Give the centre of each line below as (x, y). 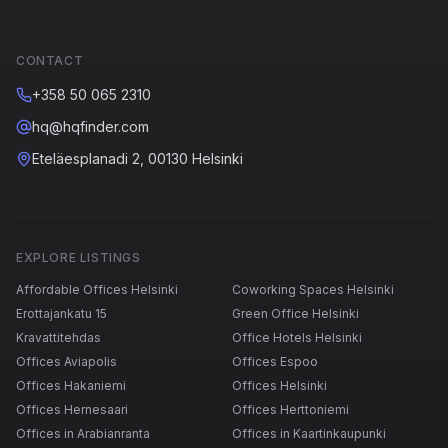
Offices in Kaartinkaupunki (309, 434)
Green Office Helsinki (295, 314)
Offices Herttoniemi (290, 410)
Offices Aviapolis (66, 362)
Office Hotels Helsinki (297, 338)
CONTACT (50, 61)
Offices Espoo (275, 362)
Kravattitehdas (58, 338)
